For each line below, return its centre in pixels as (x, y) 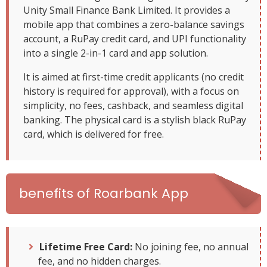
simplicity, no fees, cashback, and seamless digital (133, 106)
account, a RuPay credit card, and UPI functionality (135, 39)
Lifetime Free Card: (86, 247)
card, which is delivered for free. (94, 134)
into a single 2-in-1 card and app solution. (116, 53)
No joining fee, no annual (190, 247)
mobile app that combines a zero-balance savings (134, 25)
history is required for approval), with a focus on (131, 91)
